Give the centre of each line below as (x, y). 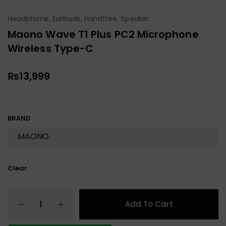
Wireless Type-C (51, 48)
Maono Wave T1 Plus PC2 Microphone (103, 34)
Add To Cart (149, 204)
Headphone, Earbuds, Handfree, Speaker (78, 18)
